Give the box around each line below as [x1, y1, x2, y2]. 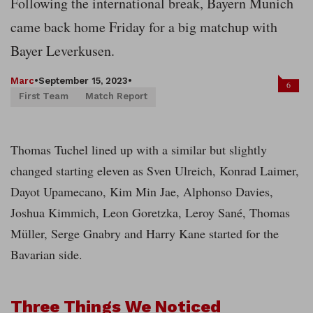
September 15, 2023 [38, 75, 128, 87]
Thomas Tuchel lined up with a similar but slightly [10, 141, 267, 159]
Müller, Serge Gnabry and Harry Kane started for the [10, 225, 279, 242]
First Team [19, 91, 68, 102]
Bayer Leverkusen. [10, 41, 115, 61]
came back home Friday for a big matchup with [10, 17, 277, 37]
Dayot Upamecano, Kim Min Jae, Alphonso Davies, [10, 183, 273, 201]
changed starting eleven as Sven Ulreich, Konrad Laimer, [10, 162, 299, 180]
